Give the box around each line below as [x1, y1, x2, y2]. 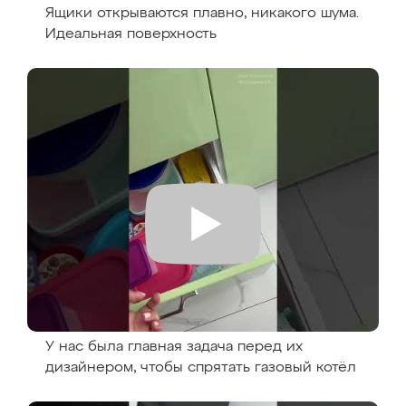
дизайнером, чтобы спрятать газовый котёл [45, 361, 356, 375]
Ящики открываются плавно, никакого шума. [45, 6, 359, 21]
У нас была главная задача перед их [45, 340, 303, 354]
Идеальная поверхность [45, 27, 217, 42]
